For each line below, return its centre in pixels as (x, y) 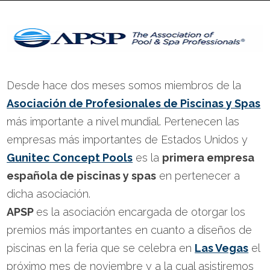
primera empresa (209, 158)
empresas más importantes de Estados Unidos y (127, 140)
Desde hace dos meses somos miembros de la (124, 85)
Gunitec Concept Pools (70, 158)
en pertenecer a (198, 176)
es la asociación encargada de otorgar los (141, 212)
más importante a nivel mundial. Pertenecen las (123, 121)
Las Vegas (222, 248)
